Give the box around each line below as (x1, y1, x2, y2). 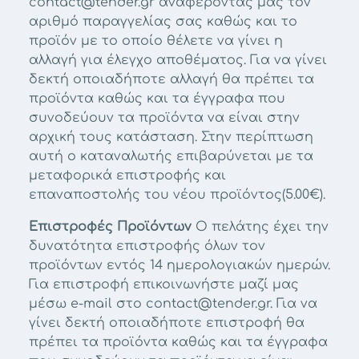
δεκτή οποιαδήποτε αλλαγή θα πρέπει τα (29, 72, 314, 87)
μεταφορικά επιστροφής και (29, 168, 226, 183)
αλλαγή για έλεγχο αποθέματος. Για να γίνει (29, 53, 327, 67)
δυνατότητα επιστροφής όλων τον (29, 239, 265, 253)
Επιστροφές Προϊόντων (29, 220, 192, 234)
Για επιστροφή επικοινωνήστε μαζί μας (29, 277, 299, 292)
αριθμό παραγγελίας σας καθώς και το (29, 14, 297, 29)
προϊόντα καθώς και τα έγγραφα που (29, 91, 285, 106)
